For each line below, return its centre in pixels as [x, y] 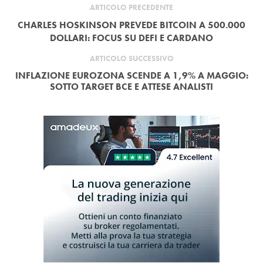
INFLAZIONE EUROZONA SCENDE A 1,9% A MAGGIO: [131, 76]
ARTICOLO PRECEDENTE [131, 8]
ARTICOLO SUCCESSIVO [131, 59]
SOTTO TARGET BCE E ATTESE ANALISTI [131, 87]
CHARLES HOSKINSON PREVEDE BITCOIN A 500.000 [131, 25]
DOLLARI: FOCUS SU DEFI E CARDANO [131, 38]
